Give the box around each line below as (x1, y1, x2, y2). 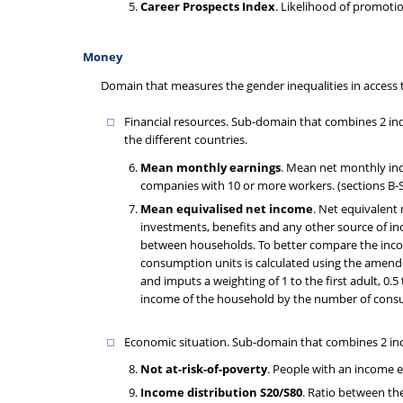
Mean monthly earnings (140, 158, 281, 175)
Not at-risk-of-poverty (140, 361, 267, 377)
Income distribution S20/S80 (140, 384, 302, 400)
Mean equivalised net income (140, 200, 313, 217)
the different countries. (124, 131, 247, 148)
